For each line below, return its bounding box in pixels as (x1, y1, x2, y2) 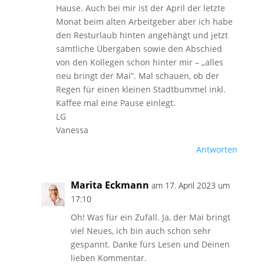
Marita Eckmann (70, 179, 149, 192)
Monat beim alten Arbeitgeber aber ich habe (55, 16, 233, 27)
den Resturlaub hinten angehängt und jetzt (55, 29, 228, 41)
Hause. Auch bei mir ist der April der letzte (55, 2, 225, 14)
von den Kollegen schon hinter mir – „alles (55, 57, 223, 68)
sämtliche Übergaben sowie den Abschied (55, 43, 222, 54)
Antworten (196, 144, 238, 155)
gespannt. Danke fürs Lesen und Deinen (70, 239, 230, 250)
